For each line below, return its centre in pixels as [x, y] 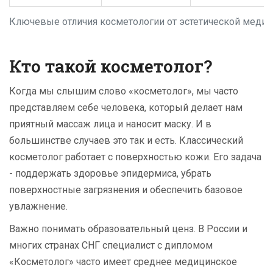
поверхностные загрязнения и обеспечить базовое [126, 190]
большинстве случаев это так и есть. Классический [126, 141]
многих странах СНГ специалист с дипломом [111, 246]
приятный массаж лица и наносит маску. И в [110, 124]
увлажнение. [38, 207]
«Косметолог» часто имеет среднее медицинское [123, 262]
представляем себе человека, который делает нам [126, 108]
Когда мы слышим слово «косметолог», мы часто [124, 91]
